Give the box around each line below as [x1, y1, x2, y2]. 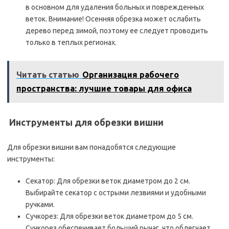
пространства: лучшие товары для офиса [16, 84, 192, 93]
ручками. [26, 200, 55, 209]
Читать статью [16, 70, 79, 79]
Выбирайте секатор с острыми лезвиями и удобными [26, 189, 206, 197]
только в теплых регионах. [26, 38, 117, 47]
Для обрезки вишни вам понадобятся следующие [7, 143, 176, 151]
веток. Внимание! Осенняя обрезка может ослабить [26, 15, 201, 23]
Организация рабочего [82, 70, 179, 79]
